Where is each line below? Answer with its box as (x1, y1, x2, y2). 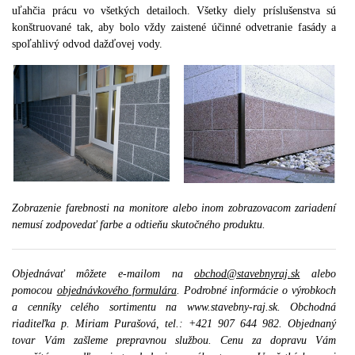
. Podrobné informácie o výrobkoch (176, 284, 337, 297)
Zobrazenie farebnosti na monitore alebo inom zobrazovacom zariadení (12, 202, 337, 215)
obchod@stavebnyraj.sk (194, 268, 300, 281)
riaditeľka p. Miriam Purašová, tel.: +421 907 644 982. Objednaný (12, 318, 337, 330)
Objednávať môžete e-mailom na (12, 268, 195, 281)
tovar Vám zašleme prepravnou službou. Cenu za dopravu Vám (12, 334, 337, 347)
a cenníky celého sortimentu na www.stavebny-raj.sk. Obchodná (12, 301, 337, 314)
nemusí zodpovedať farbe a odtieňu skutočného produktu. (12, 219, 266, 231)
